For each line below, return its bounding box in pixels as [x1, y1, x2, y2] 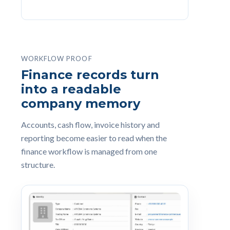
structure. [21, 160, 55, 169]
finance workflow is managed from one [21, 146, 157, 156]
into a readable [21, 82, 121, 97]
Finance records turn [21, 67, 159, 82]
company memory [21, 96, 140, 111]
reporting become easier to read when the [21, 133, 167, 143]
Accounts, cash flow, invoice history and [21, 120, 160, 129]
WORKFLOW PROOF [21, 54, 92, 63]
